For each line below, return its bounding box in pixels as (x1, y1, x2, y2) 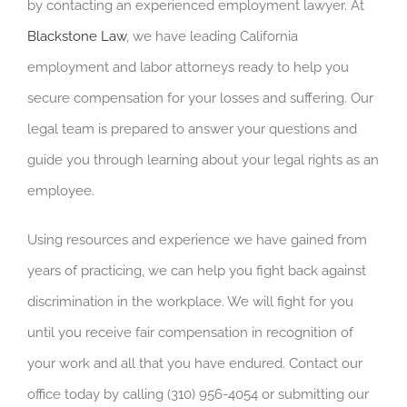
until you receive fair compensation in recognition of (27, 323, 353, 341)
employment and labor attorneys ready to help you (27, 58, 349, 75)
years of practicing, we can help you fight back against (27, 262, 366, 279)
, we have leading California (126, 27, 298, 45)
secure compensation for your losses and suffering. (27, 89, 351, 106)
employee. (27, 182, 94, 199)
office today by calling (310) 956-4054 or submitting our (27, 385, 369, 402)
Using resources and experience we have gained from (27, 231, 367, 248)
